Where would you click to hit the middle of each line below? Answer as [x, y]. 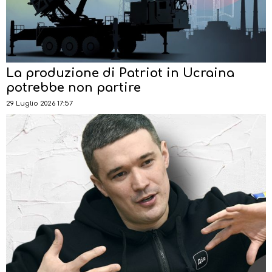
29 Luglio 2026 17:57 [39, 103]
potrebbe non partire [73, 87]
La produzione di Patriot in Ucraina [120, 73]
